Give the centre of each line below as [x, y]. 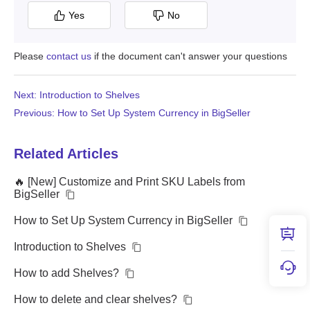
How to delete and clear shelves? [95, 299]
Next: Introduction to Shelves [77, 94]
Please [30, 56]
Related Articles [66, 153]
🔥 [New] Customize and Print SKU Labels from [129, 181]
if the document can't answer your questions [189, 56]
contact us [69, 56]
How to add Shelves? [66, 273]
